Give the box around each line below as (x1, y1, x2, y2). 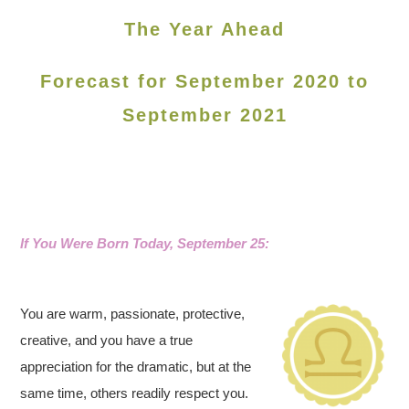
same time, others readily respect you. (20, 385, 249, 401)
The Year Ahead (124, 19, 285, 39)
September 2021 (121, 105, 288, 125)
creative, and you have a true (20, 332, 194, 348)
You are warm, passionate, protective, (20, 306, 246, 321)
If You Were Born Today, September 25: (20, 236, 270, 251)
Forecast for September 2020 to (40, 71, 369, 91)
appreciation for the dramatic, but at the (20, 359, 252, 374)
